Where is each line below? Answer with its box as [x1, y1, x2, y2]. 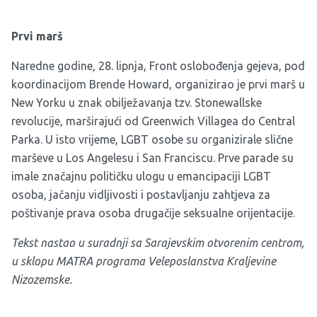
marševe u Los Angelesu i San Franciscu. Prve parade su [11, 151, 294, 164]
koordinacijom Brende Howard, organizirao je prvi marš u [11, 78, 305, 91]
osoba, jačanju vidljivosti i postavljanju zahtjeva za [11, 188, 270, 201]
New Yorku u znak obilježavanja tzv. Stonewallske [11, 96, 262, 109]
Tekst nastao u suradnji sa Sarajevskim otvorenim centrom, [11, 236, 304, 249]
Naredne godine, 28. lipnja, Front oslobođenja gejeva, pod [11, 59, 305, 72]
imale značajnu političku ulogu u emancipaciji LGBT [11, 170, 271, 183]
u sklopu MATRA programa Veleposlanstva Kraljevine [11, 255, 276, 267]
